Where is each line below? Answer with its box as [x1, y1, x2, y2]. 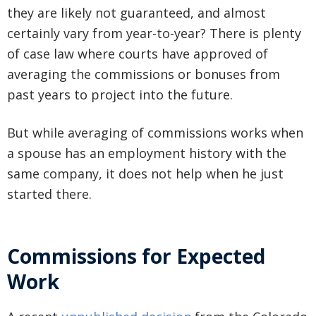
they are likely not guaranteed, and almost [7, 4, 266, 22]
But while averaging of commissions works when [7, 124, 303, 142]
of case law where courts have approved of [7, 45, 268, 63]
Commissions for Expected [7, 243, 265, 270]
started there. [7, 186, 92, 203]
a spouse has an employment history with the [7, 145, 286, 162]
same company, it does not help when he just [7, 165, 284, 183]
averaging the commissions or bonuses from [7, 66, 280, 83]
